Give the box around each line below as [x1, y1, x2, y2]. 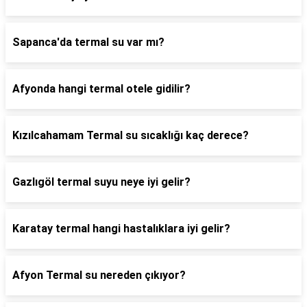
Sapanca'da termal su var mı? [12, 36, 164, 49]
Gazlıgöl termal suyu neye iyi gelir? [12, 175, 191, 188]
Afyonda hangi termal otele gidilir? [12, 82, 191, 95]
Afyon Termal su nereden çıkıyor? [12, 269, 186, 282]
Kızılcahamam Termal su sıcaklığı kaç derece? [12, 129, 249, 142]
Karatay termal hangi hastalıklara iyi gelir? [12, 222, 230, 235]
